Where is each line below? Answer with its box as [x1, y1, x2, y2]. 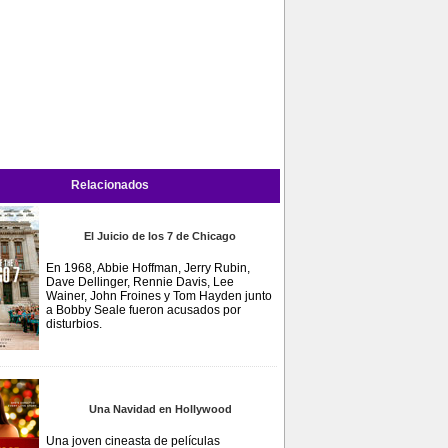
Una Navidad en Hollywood [88, 403, 232, 415]
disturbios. [46, 317, 102, 331]
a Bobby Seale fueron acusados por [46, 303, 241, 317]
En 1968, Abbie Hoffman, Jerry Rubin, [46, 261, 250, 275]
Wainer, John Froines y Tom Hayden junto [46, 289, 272, 303]
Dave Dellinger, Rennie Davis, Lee [46, 275, 234, 289]
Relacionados [71, 178, 149, 192]
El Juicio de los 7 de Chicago [84, 230, 236, 242]
